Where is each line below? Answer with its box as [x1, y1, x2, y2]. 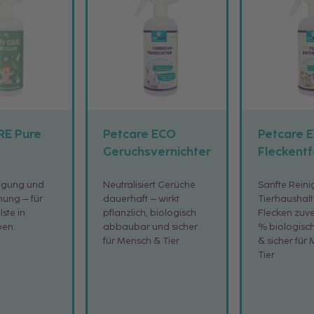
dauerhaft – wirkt [103, 193, 180, 205]
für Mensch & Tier [103, 235, 180, 247]
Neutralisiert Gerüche [103, 179, 196, 191]
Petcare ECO [103, 127, 177, 142]
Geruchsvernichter [103, 144, 212, 159]
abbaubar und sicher [103, 221, 198, 233]
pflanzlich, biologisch [103, 207, 197, 219]
